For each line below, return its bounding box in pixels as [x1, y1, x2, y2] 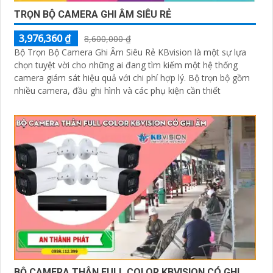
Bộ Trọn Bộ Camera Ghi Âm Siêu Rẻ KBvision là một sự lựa [14, 46, 246, 58]
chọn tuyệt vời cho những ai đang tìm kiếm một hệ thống [14, 58, 238, 71]
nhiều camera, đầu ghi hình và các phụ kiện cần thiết [14, 84, 221, 96]
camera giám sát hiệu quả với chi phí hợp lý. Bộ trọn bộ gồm [14, 71, 188, 83]
